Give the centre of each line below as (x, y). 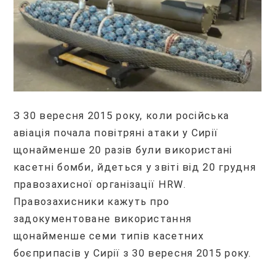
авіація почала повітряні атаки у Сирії (116, 133)
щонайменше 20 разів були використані (123, 150)
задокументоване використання (103, 219)
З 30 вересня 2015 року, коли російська (121, 115)
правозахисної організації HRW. (99, 184)
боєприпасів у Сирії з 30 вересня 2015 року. (132, 253)
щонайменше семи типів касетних (108, 236)
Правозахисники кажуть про (91, 201)
